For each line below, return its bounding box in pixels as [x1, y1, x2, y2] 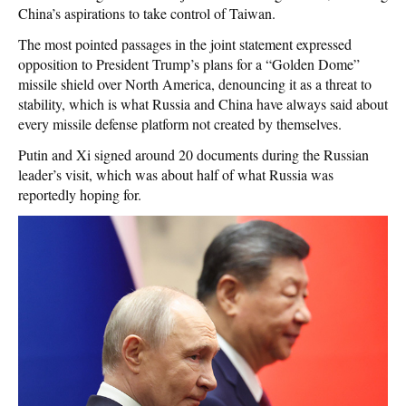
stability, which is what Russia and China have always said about [18, 93, 388, 113]
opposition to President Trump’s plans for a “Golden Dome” [18, 53, 360, 73]
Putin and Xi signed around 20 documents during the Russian [18, 144, 369, 164]
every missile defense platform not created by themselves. [18, 113, 342, 133]
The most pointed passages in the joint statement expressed [18, 34, 352, 53]
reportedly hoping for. [18, 184, 141, 204]
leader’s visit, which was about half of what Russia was [18, 164, 333, 184]
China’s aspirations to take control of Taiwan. [18, 3, 275, 23]
